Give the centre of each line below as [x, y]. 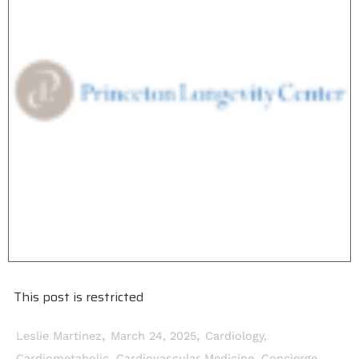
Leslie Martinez [59, 336]
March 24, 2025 [153, 336]
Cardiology [234, 336]
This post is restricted [79, 297]
